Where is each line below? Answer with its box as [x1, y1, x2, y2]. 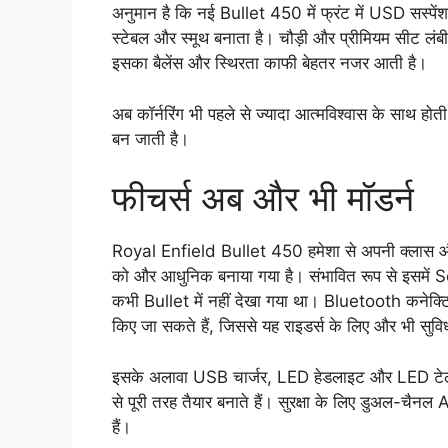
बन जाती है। [112, 128, 189, 149]
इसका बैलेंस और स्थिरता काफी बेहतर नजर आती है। [112, 53, 427, 74]
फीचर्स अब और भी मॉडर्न [112, 177, 414, 220]
